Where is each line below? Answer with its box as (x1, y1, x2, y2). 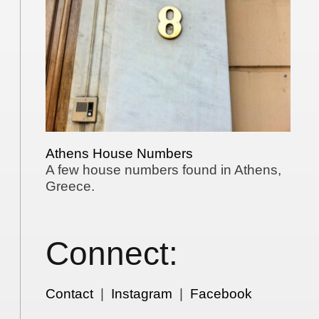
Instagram (111, 286, 173, 301)
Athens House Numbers (46, 145, 194, 161)
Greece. (46, 178, 95, 194)
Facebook (190, 286, 253, 301)
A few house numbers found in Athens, (46, 162, 282, 177)
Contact (46, 286, 94, 301)
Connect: (46, 236, 179, 273)
